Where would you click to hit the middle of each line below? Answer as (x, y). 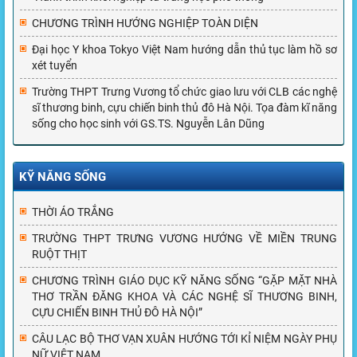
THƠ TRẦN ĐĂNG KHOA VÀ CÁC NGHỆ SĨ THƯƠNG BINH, (184, 296)
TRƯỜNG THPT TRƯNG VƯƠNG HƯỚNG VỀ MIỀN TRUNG (184, 238)
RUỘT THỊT (59, 254)
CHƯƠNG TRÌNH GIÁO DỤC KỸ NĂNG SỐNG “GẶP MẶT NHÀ (184, 280)
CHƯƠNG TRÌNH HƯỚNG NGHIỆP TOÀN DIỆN (145, 23)
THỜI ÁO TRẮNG (73, 212)
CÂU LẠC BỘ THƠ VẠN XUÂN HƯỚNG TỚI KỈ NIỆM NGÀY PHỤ (184, 338)
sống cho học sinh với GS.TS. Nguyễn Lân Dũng (148, 123)
